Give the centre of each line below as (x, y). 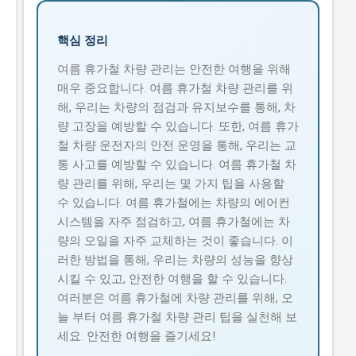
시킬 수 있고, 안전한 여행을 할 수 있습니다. (172, 279)
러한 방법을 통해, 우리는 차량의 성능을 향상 (175, 259)
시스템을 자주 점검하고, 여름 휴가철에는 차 (174, 221)
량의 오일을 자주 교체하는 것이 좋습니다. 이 (175, 240)
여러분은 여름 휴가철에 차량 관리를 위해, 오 (175, 298)
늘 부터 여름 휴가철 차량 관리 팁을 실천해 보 (177, 317)
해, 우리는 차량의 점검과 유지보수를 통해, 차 (176, 107)
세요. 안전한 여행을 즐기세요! (136, 336)
